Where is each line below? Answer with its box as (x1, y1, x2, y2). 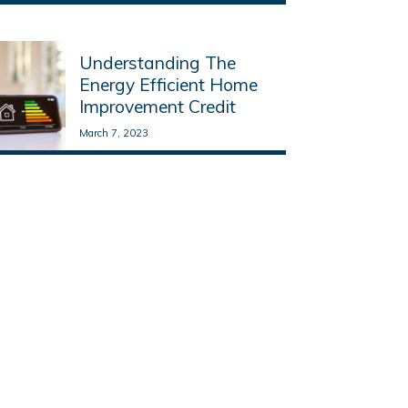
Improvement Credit (78, 95, 236, 117)
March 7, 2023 (78, 126, 148, 139)
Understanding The (78, 51, 236, 74)
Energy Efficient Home (78, 73, 258, 96)
